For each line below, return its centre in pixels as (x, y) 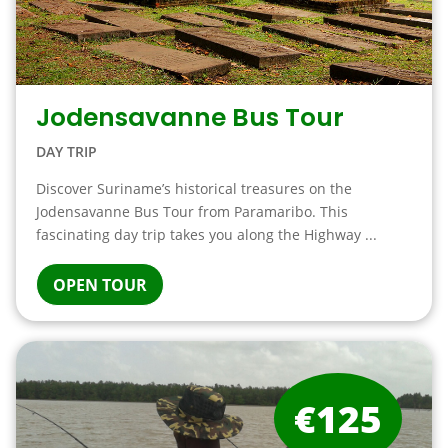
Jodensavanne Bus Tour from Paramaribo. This (191, 211)
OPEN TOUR (99, 285)
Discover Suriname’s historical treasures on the (193, 188)
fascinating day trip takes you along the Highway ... (206, 234)
